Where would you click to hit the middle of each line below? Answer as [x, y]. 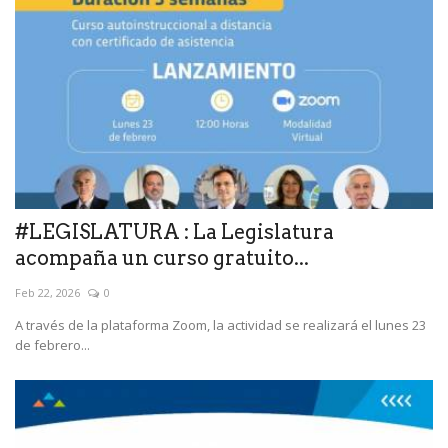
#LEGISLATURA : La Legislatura [174, 232]
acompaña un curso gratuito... [162, 258]
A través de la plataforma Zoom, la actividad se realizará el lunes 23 [220, 325]
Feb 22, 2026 [47, 293]
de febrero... [52, 345]
